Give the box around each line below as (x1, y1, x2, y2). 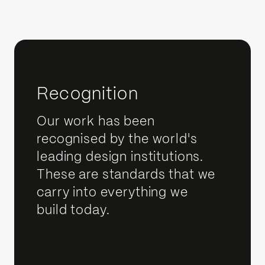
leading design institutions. (37, 151, 204, 163)
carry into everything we (37, 186, 188, 199)
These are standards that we (37, 169, 216, 181)
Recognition (37, 86, 138, 104)
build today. (37, 204, 110, 216)
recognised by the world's (37, 133, 198, 146)
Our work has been (37, 115, 155, 128)
